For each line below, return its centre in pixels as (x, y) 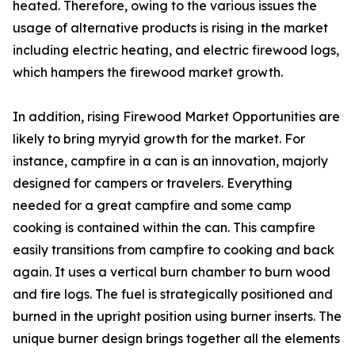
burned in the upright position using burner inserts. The (177, 317)
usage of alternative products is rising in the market (170, 28)
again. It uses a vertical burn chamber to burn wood (172, 272)
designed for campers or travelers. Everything (153, 183)
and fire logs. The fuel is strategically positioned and (173, 294)
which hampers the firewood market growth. (148, 73)
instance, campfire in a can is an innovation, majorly (170, 161)
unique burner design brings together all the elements (176, 339)
